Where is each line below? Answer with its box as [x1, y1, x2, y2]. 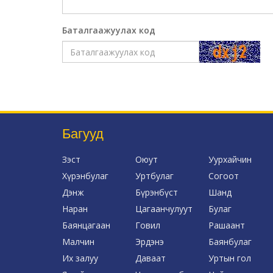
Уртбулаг [135, 170, 174, 182]
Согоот [208, 170, 239, 182]
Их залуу [62, 252, 98, 264]
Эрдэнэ [135, 236, 164, 248]
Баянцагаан [62, 219, 110, 232]
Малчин [62, 236, 94, 248]
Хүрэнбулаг [62, 170, 108, 182]
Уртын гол [208, 252, 251, 264]
